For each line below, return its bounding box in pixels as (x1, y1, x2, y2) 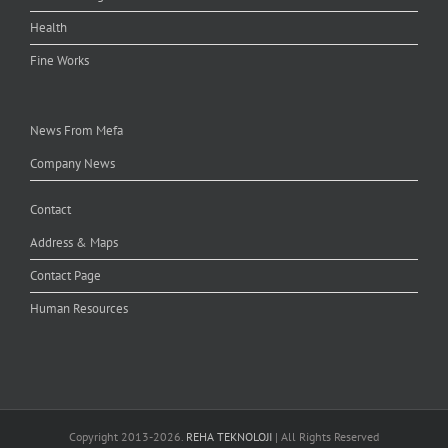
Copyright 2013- (69, 428, 153, 444)
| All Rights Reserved (272, 428, 379, 444)
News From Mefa (30, 121, 123, 139)
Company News (30, 154, 115, 172)
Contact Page (30, 266, 101, 284)
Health (30, 18, 67, 36)
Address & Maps (30, 233, 118, 251)
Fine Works (30, 51, 89, 69)
